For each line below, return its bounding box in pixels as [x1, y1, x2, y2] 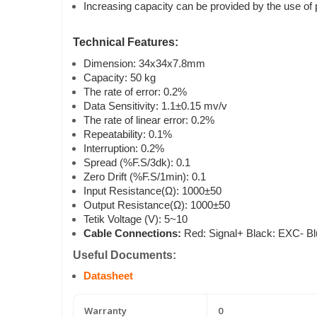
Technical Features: [73, 36, 178, 49]
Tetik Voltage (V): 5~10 [83, 214, 188, 226]
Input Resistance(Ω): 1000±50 [83, 185, 221, 197]
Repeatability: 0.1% [83, 129, 172, 141]
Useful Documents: [73, 249, 176, 262]
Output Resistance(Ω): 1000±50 [83, 200, 230, 212]
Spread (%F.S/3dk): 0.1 [83, 157, 190, 169]
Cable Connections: [83, 228, 184, 240]
